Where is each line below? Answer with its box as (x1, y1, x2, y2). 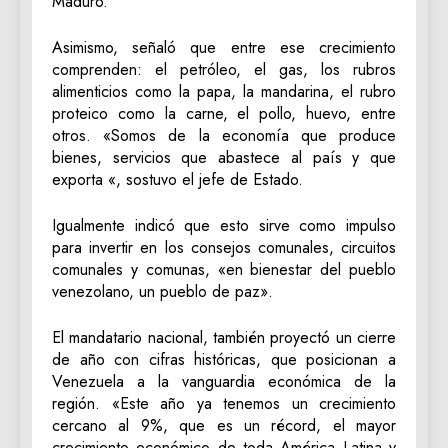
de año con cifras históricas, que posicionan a (52, 348, 396, 372)
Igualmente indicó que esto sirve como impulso (52, 214, 396, 238)
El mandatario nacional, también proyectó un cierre (52, 326, 396, 350)
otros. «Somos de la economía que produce (52, 124, 396, 148)
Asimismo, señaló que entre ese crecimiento (52, 36, 396, 60)
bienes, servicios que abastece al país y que (52, 146, 396, 170)
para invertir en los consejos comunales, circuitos (52, 236, 396, 260)
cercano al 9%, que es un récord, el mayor (52, 414, 396, 438)
